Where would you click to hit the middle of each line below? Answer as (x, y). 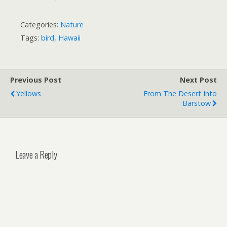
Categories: (40, 25)
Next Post (198, 80)
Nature (72, 25)
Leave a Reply (36, 155)
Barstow (197, 103)
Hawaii (69, 38)
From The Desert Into (180, 94)
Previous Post (36, 80)
